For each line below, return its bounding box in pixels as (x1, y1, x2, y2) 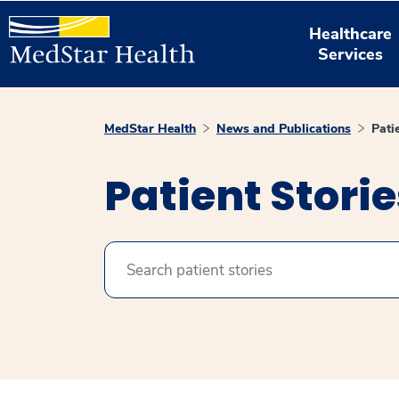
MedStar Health (104, 120, 196, 137)
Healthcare (309, 22, 393, 45)
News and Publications (216, 120, 351, 137)
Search (28, 260, 72, 280)
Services (318, 43, 384, 65)
